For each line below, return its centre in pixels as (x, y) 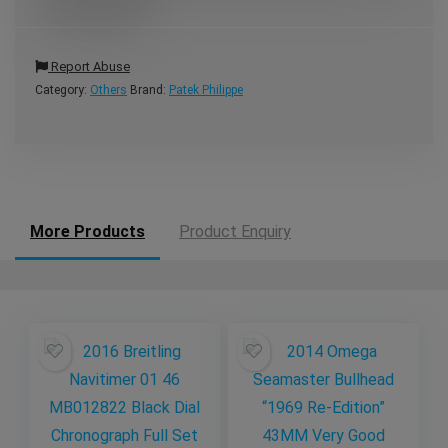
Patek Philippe (206, 90)
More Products (87, 231)
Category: (62, 90)
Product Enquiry (235, 231)
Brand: (149, 90)
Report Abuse (89, 66)
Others (108, 90)
